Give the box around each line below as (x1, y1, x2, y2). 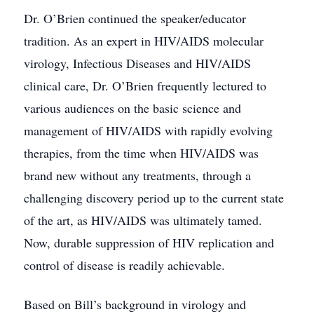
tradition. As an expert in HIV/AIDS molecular (24, 32, 264, 49)
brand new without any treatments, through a (24, 167, 251, 184)
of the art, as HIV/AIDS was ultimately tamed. (24, 212, 262, 228)
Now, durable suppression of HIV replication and (24, 234, 274, 251)
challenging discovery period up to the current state (24, 189, 284, 206)
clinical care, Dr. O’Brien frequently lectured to (24, 77, 266, 94)
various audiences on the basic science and (24, 100, 241, 116)
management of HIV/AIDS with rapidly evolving (24, 122, 273, 139)
